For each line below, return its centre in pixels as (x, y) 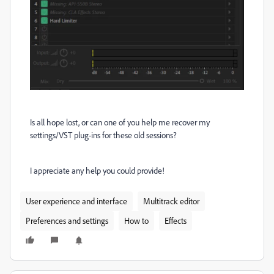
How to (136, 221)
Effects (176, 221)
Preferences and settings (67, 221)
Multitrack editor (171, 201)
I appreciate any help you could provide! (97, 171)
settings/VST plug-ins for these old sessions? (103, 135)
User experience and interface (76, 201)
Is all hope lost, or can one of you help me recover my (120, 122)
